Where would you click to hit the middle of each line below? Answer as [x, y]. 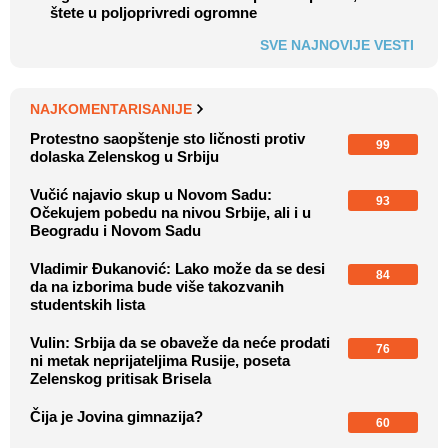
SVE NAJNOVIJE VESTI [337, 45]
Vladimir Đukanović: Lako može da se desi [177, 269]
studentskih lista [87, 305]
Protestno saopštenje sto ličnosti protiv [167, 139]
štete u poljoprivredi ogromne [153, 13]
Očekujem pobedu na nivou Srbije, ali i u [170, 213]
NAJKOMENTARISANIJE [111, 109]
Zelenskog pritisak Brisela [120, 379]
